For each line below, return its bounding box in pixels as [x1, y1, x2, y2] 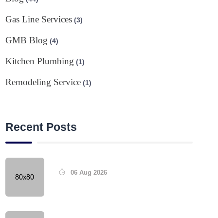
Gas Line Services [5, 14, 73, 24]
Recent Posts [5, 120, 77, 133]
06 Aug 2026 [69, 169, 108, 177]
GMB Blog [5, 35, 48, 45]
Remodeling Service [5, 76, 81, 87]
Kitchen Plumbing [5, 55, 74, 66]
